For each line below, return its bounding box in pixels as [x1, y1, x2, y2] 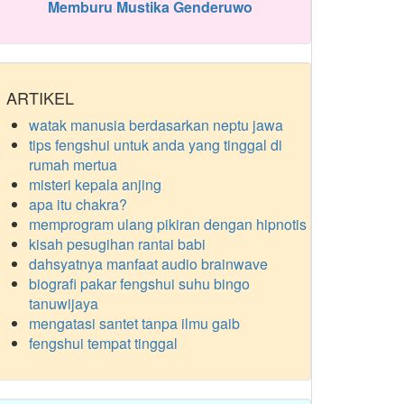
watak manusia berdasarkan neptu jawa [29, 115, 283, 135]
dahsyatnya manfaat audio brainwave [29, 253, 268, 274]
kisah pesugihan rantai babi [29, 234, 206, 254]
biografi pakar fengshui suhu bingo [29, 273, 250, 294]
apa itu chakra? [29, 194, 127, 215]
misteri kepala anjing [29, 174, 161, 195]
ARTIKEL [6, 86, 74, 109]
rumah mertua [29, 154, 117, 175]
